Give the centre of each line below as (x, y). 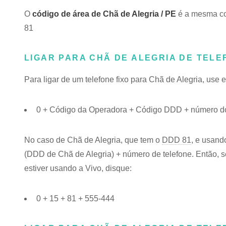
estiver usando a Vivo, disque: (78, 168)
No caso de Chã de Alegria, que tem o (93, 140)
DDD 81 (177, 140)
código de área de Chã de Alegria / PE (104, 14)
